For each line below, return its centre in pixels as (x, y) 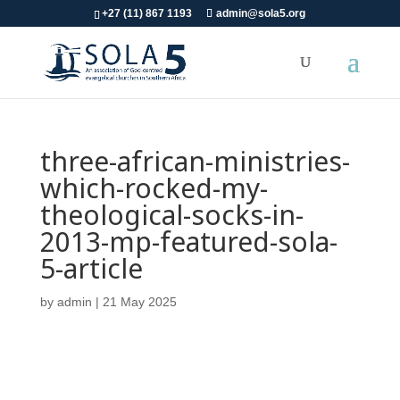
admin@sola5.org (261, 13)
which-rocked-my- (154, 188)
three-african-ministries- (195, 161)
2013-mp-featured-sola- (188, 242)
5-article (91, 268)
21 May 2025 (139, 302)
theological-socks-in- (171, 215)
